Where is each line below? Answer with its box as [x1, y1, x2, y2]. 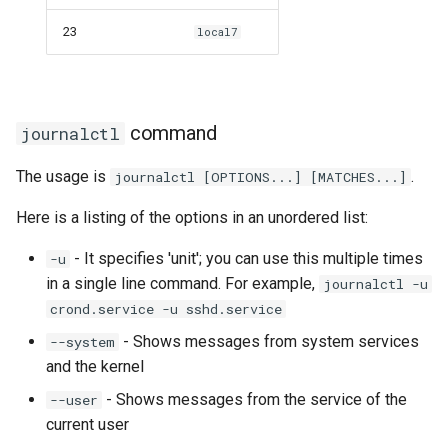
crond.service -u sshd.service [50, 300, 282, 318]
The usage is [16, 167, 110, 186]
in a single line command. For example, [46, 274, 319, 293]
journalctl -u [323, 275, 428, 293]
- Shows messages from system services [119, 332, 419, 351]
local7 [197, 25, 239, 39]
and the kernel [46, 357, 144, 376]
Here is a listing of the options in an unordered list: [16, 208, 368, 227]
